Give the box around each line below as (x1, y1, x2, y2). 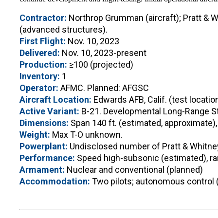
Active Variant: (19, 106, 79, 116)
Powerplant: (19, 141, 68, 151)
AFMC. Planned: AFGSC (58, 82, 149, 93)
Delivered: (19, 47, 60, 58)
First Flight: (19, 36, 66, 46)
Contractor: (19, 12, 67, 23)
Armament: (19, 164, 65, 175)
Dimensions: (19, 117, 69, 128)
